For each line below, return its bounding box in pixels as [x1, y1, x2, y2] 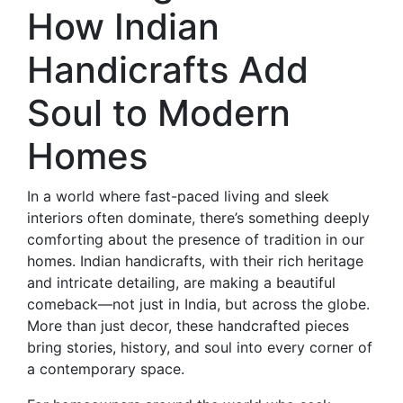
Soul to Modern [27, 91, 291, 136]
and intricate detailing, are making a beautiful [27, 273, 336, 292]
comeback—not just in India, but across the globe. [27, 295, 370, 314]
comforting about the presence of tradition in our [27, 230, 364, 249]
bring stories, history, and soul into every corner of [27, 338, 372, 357]
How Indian [27, 4, 219, 49]
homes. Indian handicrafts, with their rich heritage [27, 252, 363, 271]
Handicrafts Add [27, 48, 309, 93]
